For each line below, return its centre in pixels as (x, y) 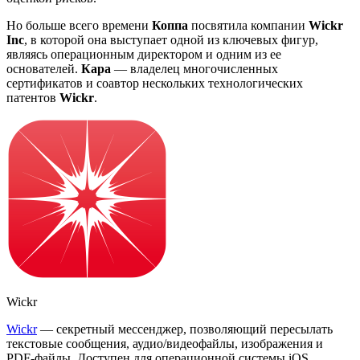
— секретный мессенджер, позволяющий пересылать (185, 329)
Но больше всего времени (79, 25)
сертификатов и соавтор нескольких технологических (155, 83)
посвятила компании (248, 25)
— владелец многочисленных (194, 68)
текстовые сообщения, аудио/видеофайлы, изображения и (165, 343)
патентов (33, 97)
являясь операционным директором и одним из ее (144, 54)
